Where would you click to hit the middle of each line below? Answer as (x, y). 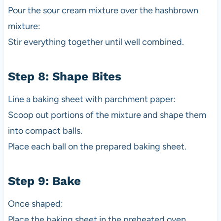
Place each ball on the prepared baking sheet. (97, 147)
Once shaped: (35, 204)
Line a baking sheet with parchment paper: (92, 99)
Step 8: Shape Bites (64, 77)
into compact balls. (45, 131)
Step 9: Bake (44, 181)
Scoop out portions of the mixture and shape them (107, 115)
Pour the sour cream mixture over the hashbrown (103, 11)
